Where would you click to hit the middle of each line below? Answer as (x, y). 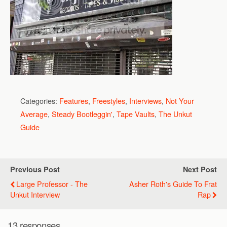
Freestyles (109, 100)
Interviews (145, 100)
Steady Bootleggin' (82, 113)
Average (34, 113)
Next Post (200, 169)
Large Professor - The (52, 183)
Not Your (180, 100)
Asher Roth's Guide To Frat (173, 183)
